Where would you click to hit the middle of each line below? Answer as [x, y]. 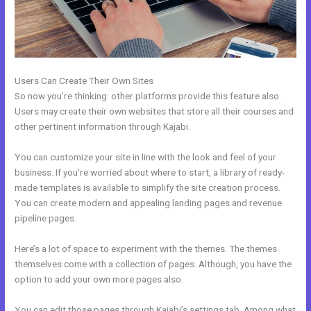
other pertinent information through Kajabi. [103, 126]
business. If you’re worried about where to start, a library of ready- [150, 172]
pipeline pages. [46, 218]
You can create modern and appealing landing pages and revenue [149, 202]
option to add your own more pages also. [99, 279]
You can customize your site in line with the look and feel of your [146, 157]
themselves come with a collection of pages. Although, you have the [153, 263]
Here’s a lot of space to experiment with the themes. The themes [146, 248]
